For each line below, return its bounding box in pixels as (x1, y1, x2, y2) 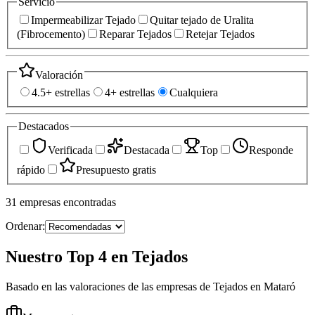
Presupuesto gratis (76, 163, 156, 176)
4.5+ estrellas (32, 86, 90, 99)
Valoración (35, 68, 83, 81)
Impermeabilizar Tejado (31, 13, 136, 26)
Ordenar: (6, 219, 45, 232)
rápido (17, 163, 45, 176)
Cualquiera (169, 86, 218, 99)
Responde (249, 143, 293, 156)
